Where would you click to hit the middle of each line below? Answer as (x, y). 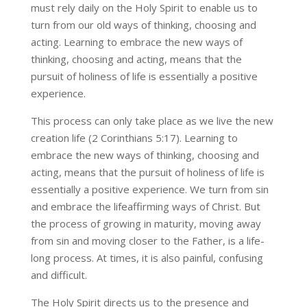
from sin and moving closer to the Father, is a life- (147, 241)
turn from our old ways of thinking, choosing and (143, 25)
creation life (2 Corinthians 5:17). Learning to (134, 138)
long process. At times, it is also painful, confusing (147, 258)
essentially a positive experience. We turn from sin (149, 189)
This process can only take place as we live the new (152, 121)
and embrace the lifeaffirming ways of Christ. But (145, 207)
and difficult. (59, 275)
